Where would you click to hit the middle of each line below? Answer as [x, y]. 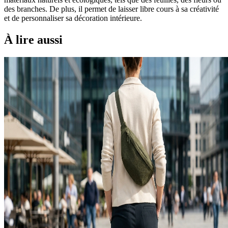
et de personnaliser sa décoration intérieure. [73, 18]
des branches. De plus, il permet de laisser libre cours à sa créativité [111, 9]
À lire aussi [33, 40]
